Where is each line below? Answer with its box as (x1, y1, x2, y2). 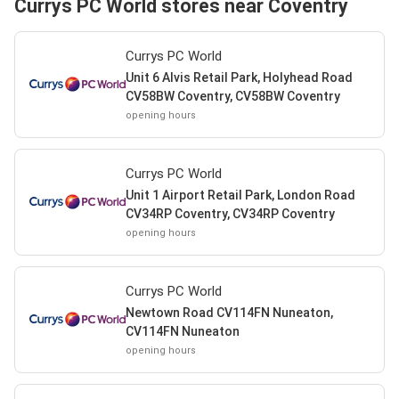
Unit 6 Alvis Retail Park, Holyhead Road (125, 69, 353, 85)
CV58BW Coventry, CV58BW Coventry (125, 88, 340, 103)
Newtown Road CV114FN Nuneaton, (125, 305, 333, 320)
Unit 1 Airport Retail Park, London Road (125, 187, 355, 202)
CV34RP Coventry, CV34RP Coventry (125, 206, 335, 221)
